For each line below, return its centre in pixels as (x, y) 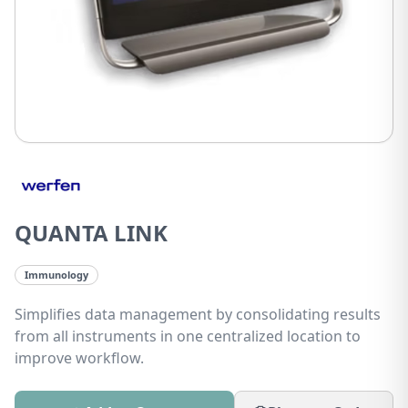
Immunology (56, 275)
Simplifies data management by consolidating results (198, 314)
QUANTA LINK (91, 233)
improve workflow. (79, 358)
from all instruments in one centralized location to (188, 336)
